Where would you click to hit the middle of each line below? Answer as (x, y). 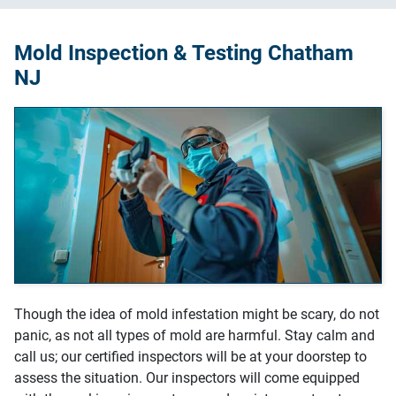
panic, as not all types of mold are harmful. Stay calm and (194, 335)
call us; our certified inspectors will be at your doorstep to (190, 357)
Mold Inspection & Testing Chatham (184, 53)
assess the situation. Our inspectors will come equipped (187, 378)
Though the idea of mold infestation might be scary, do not (197, 314)
